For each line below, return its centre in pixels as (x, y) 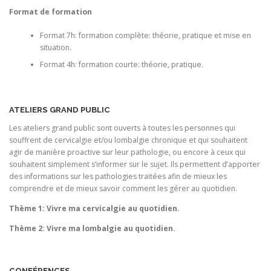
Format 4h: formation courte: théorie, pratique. (121, 64)
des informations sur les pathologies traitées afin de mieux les (118, 176)
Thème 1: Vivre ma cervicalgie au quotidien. (94, 209)
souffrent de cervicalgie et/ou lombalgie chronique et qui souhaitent (128, 140)
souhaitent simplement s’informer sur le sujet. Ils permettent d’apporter (135, 164)
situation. (55, 47)
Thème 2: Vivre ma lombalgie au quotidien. (92, 229)
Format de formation (51, 12)
